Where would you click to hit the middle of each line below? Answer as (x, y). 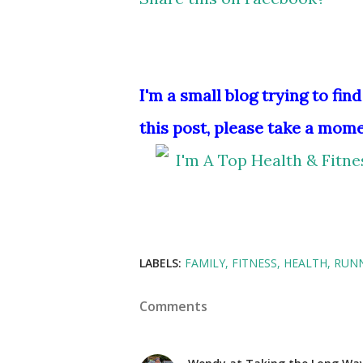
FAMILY (205, 263)
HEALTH (305, 263)
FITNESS (254, 263)
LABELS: (160, 263)
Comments (173, 306)
